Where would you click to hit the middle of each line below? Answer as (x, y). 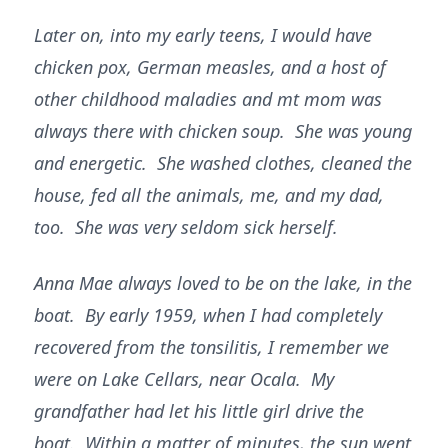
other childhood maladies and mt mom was (208, 99)
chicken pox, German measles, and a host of (210, 67)
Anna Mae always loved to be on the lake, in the (223, 283)
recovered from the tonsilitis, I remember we (211, 347)
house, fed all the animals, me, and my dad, (209, 195)
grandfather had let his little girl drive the (199, 411)
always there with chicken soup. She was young (223, 131)
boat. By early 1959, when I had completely (208, 315)
